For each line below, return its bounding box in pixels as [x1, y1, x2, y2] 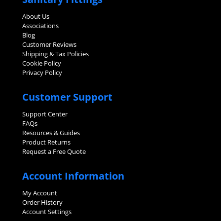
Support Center [22, 109, 68, 118]
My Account [22, 188, 57, 197]
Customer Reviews [22, 39, 76, 49]
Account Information [22, 169, 124, 183]
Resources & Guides [22, 128, 80, 137]
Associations [22, 21, 59, 30]
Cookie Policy [22, 58, 61, 68]
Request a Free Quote [22, 147, 86, 156]
